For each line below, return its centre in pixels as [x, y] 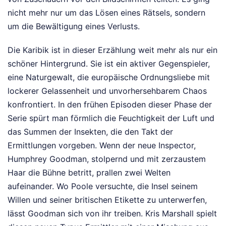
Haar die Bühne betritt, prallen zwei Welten [89, 172]
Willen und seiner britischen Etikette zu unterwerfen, [107, 200]
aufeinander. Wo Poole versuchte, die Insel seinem [103, 186]
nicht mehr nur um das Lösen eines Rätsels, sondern [106, 12]
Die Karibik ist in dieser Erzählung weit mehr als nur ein [112, 50]
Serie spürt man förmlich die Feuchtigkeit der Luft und [111, 118]
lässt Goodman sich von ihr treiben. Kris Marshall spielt [112, 213]
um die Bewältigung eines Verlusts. [74, 26]
